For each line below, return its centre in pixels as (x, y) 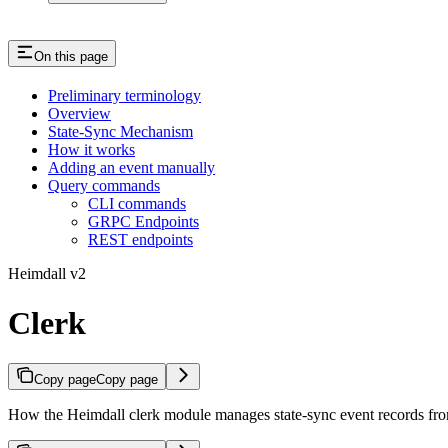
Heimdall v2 (47, 274)
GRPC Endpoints (143, 222)
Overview (79, 114)
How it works (91, 150)
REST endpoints (140, 240)
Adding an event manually (131, 168)
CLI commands (137, 204)
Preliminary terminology (124, 96)
